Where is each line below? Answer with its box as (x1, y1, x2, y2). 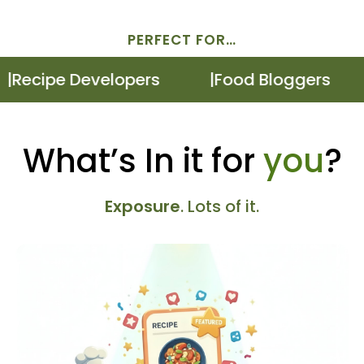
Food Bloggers (185, 68, 302, 92)
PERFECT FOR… (128, 29, 236, 50)
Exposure (105, 195, 180, 219)
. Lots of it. (180, 195, 259, 219)
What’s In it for (22, 138, 263, 184)
